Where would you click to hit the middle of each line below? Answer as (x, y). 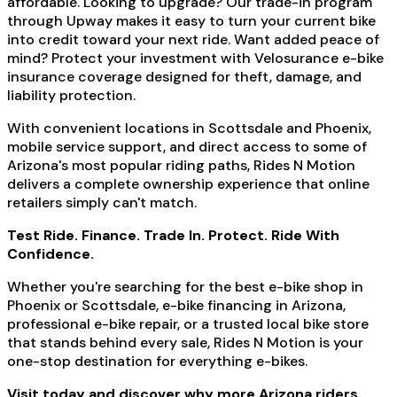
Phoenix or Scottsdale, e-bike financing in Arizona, (176, 305)
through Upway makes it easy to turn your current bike (191, 20)
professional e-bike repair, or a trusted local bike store (188, 323)
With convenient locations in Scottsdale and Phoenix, (189, 128)
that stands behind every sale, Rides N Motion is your (185, 342)
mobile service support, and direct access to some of (187, 146)
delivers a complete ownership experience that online (188, 183)
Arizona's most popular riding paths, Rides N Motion (181, 165)
